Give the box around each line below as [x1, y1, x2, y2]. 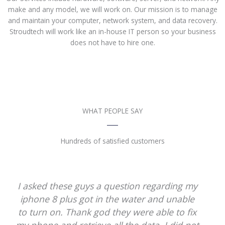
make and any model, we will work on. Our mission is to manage [8, 5, 217, 15]
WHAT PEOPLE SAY [82, 106, 143, 116]
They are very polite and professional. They [18, 180, 197, 192]
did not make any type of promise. [36, 193, 179, 205]
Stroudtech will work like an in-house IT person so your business [9, 27, 216, 37]
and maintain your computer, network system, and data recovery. [8, 16, 217, 26]
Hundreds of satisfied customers [60, 136, 165, 146]
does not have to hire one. [70, 38, 155, 48]
